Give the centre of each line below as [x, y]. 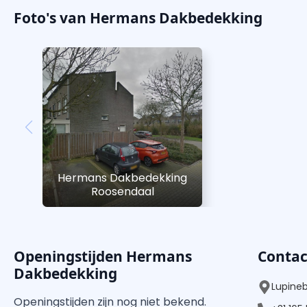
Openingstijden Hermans [103, 257]
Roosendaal [122, 192]
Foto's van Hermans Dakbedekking [138, 18]
